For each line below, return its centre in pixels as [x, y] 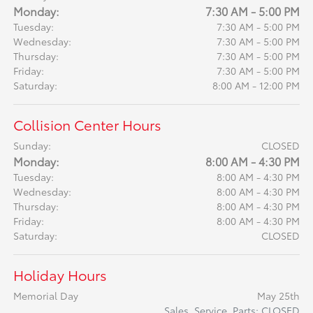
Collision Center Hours [88, 125]
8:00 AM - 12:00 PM [256, 86]
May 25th [278, 296]
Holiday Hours [60, 275]
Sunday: [32, 146]
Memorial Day [46, 296]
